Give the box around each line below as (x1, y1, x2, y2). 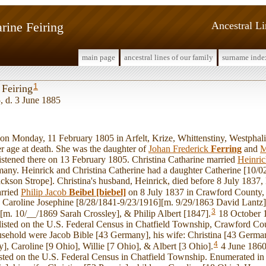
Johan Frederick (148, 143, 211, 154)
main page (82, 53, 115, 62)
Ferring (211, 143, 242, 154)
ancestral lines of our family (124, 53, 213, 62)
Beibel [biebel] (69, 186, 126, 197)
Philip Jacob (21, 186, 69, 197)
